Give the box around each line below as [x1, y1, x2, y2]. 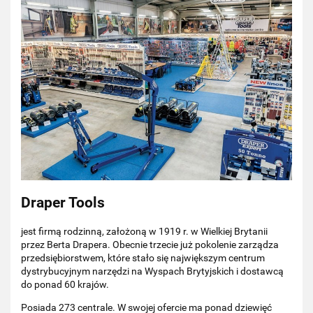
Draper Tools [21, 194, 105, 211]
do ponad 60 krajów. [21, 279, 109, 291]
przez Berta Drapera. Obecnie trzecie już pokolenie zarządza [21, 239, 279, 251]
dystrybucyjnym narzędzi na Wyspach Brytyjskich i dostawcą [21, 265, 284, 277]
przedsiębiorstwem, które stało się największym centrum [21, 252, 265, 264]
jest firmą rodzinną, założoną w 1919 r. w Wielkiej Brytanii [21, 226, 268, 238]
